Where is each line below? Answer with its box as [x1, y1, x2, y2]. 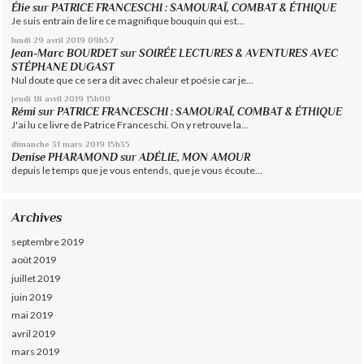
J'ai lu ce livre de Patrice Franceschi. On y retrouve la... [11, 119, 249, 132]
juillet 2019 [11, 271, 61, 284]
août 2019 [11, 253, 57, 266]
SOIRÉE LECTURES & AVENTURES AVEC [139, 46, 339, 59]
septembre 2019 [11, 235, 84, 248]
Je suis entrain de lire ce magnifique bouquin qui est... [11, 15, 245, 28]
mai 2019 [11, 309, 54, 322]
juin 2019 [11, 290, 53, 303]
